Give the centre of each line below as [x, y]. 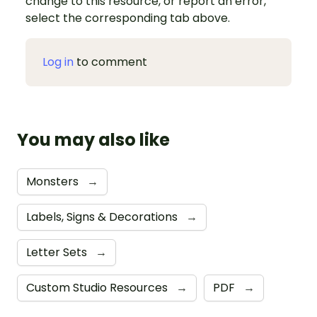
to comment [110, 62]
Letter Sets [58, 253]
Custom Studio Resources [98, 288]
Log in [58, 62]
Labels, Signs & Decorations [103, 217]
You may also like [93, 140]
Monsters [54, 182]
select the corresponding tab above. [128, 18]
